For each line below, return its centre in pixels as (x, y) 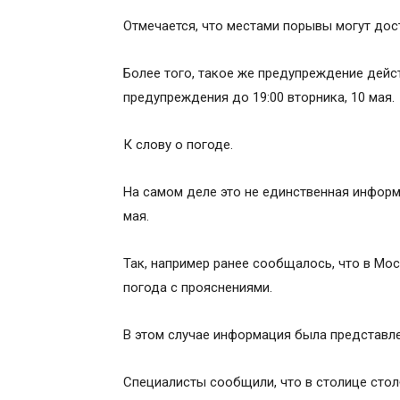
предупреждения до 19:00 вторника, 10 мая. (259, 97)
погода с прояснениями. (198, 287)
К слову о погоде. (178, 145)
